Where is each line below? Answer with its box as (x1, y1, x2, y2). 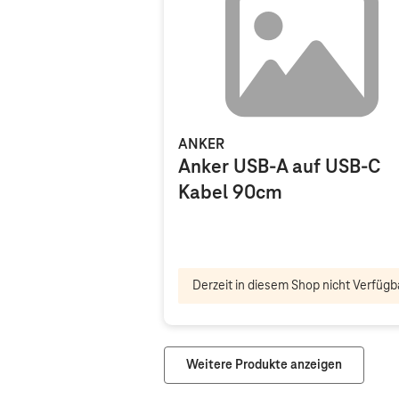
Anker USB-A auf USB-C (178, 157, 380, 178)
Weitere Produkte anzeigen (186, 358, 342, 372)
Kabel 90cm (178, 183, 282, 204)
